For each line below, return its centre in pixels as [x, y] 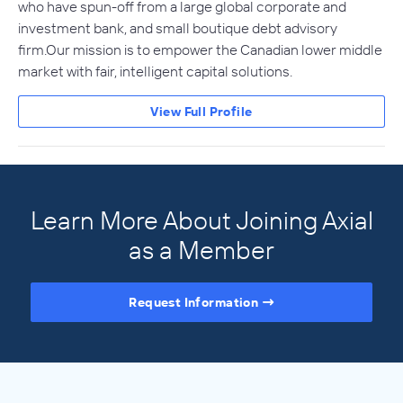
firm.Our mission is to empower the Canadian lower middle [200, 50]
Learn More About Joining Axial [201, 220]
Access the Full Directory [201, 390]
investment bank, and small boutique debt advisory [178, 28]
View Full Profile [201, 112]
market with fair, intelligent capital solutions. [155, 72]
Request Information [194, 303]
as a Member [201, 250]
